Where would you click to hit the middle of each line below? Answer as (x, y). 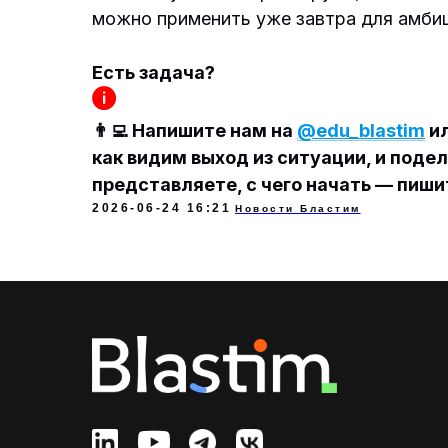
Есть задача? (153, 72)
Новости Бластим (298, 208)
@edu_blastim (361, 130)
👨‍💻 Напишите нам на (194, 130)
